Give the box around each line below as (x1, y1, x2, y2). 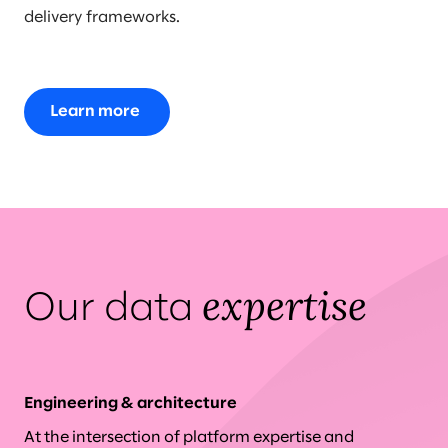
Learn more (50, 104, 140, 119)
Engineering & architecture (24, 396, 237, 411)
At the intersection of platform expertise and (24, 430, 354, 445)
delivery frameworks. (24, 10, 180, 25)
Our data (24, 291, 202, 328)
